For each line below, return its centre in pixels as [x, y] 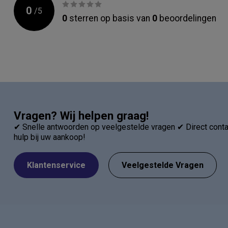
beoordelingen [187, 18]
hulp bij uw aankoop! [50, 137]
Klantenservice [56, 165]
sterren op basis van [110, 18]
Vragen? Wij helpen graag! [81, 115]
